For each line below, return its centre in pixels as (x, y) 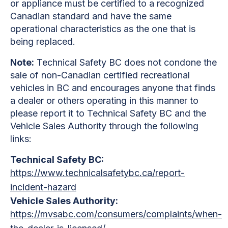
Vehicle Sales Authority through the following (104, 126)
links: (21, 138)
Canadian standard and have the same (91, 16)
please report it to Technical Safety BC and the (108, 113)
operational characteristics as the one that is (103, 28)
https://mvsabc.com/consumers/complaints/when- (116, 214)
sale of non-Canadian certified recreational (100, 75)
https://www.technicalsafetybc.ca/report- (97, 173)
